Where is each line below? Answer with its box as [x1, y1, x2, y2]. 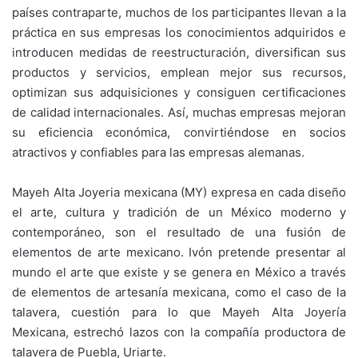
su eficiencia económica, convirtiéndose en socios [12, 124, 346, 140]
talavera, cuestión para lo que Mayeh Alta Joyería [12, 304, 346, 320]
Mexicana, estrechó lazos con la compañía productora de [12, 324, 346, 340]
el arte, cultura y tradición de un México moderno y [12, 204, 346, 220]
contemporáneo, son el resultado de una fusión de [12, 224, 346, 240]
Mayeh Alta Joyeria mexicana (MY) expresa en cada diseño [12, 184, 346, 200]
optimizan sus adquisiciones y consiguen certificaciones [12, 84, 346, 100]
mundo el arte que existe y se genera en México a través [12, 264, 346, 280]
